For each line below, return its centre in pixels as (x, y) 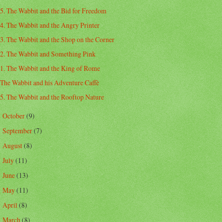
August (13, 145)
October (14, 115)
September (18, 130)
